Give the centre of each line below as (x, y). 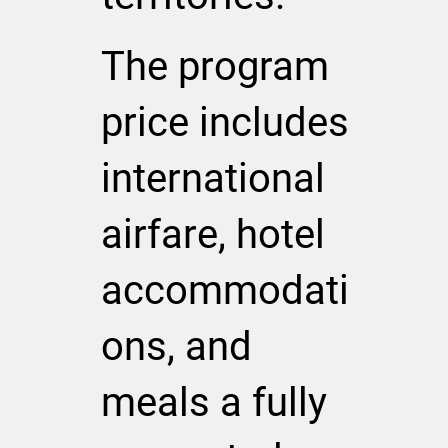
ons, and (177, 347)
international (213, 179)
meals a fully (214, 403)
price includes (225, 123)
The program (215, 67)
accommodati (225, 291)
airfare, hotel (213, 235)
